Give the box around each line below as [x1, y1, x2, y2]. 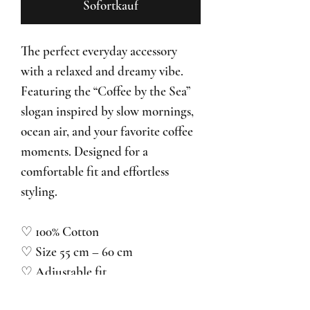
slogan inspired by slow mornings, [21, 103, 194, 120]
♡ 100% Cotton [21, 224, 99, 240]
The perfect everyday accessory [21, 43, 177, 60]
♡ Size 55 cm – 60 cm [21, 244, 133, 260]
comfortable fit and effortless [21, 163, 169, 180]
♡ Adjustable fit [21, 264, 107, 280]
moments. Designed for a [21, 143, 148, 160]
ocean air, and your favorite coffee [21, 123, 193, 140]
